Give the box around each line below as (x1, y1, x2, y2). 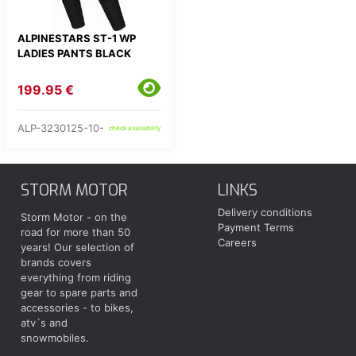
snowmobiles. (21, 331, 89, 345)
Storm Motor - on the (21, 211, 127, 224)
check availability (109, 124, 161, 133)
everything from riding (21, 271, 131, 284)
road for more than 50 (21, 226, 130, 239)
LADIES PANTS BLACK (17, 47, 131, 60)
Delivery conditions (218, 205, 313, 219)
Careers (218, 235, 257, 249)
